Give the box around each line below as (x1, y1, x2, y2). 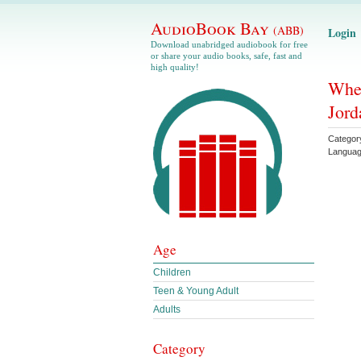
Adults (153, 304, 180, 315)
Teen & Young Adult (153, 285, 239, 297)
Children (153, 267, 191, 278)
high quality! (151, 62, 199, 72)
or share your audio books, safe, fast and (151, 51, 302, 60)
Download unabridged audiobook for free (151, 39, 308, 49)
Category (153, 339, 205, 358)
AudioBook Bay (151, 17, 273, 39)
